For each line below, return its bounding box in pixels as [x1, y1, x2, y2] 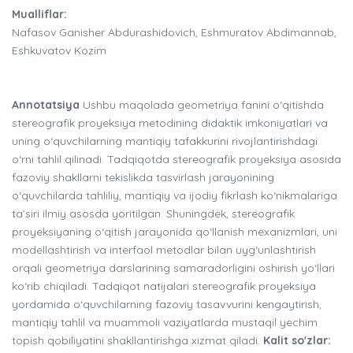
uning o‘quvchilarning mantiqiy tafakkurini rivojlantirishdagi [12, 134, 318, 149]
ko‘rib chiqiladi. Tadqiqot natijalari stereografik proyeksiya [12, 279, 316, 294]
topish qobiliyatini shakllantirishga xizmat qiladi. [12, 333, 263, 348]
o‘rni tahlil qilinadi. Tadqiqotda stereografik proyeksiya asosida [12, 152, 341, 167]
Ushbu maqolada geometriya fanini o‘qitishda [80, 98, 324, 113]
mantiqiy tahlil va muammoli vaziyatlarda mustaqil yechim [12, 315, 318, 330]
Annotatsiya [12, 98, 80, 113]
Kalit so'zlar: [263, 333, 331, 348]
